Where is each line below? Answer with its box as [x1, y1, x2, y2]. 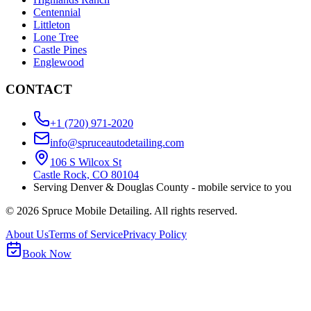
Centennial [33, 6, 81, 19]
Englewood [33, 56, 84, 69]
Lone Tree [33, 31, 78, 44]
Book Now [22, 247, 72, 260]
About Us [6, 228, 49, 240]
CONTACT [6, 82, 72, 97]
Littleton [33, 19, 70, 31]
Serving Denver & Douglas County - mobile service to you [33, 180, 292, 193]
